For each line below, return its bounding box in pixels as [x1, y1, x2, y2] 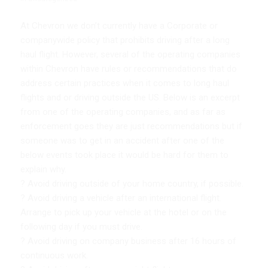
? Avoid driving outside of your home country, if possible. [20, 178, 243, 189]
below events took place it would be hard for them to [20, 149, 229, 160]
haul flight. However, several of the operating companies [20, 48, 240, 60]
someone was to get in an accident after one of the [20, 135, 224, 146]
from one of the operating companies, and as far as [20, 106, 226, 117]
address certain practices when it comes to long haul [20, 77, 229, 89]
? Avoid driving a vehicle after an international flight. [20, 192, 221, 203]
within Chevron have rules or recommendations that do [20, 63, 237, 74]
